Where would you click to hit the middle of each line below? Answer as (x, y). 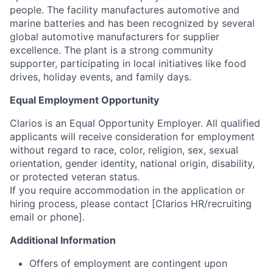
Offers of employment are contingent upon (128, 264)
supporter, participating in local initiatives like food (128, 64)
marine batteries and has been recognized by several (132, 23)
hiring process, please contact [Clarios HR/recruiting (131, 204)
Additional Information (63, 240)
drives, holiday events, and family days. (101, 77)
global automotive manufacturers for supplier (115, 37)
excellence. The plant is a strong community (112, 50)
